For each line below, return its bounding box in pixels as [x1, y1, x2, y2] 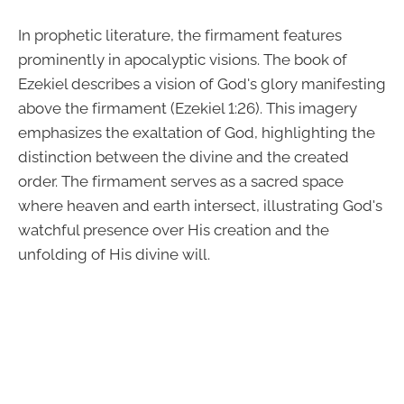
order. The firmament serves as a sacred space [18, 172, 344, 191]
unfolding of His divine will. [18, 245, 210, 264]
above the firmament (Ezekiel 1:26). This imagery [18, 99, 357, 118]
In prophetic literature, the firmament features [18, 26, 342, 45]
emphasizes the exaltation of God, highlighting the [18, 124, 375, 142]
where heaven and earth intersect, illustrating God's [18, 197, 382, 216]
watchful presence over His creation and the [18, 221, 329, 240]
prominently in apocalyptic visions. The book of [18, 50, 347, 69]
